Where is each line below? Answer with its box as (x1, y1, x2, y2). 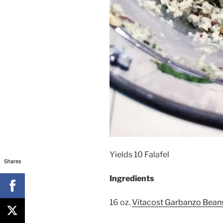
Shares (3, 156, 21, 165)
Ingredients (110, 173, 154, 183)
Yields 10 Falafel (110, 149, 169, 159)
